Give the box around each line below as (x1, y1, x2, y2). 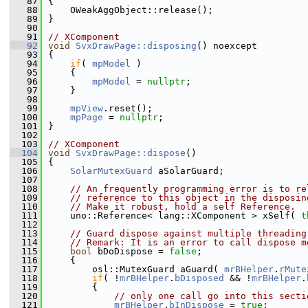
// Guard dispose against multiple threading (70, 228, 307, 239)
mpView (70, 103, 103, 113)
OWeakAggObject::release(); (48, 5, 213, 15)
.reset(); (103, 103, 153, 113)
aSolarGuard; (153, 166, 224, 176)
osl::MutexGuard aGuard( (48, 264, 224, 274)
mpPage (70, 112, 103, 122)
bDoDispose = (92, 246, 169, 256)
